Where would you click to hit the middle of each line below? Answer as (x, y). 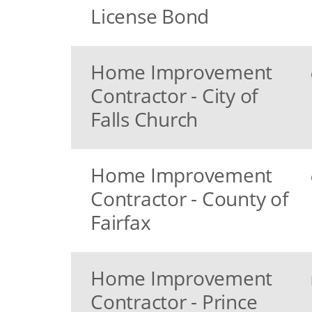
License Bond (150, 16)
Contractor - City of (174, 95)
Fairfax (121, 222)
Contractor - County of (189, 198)
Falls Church (144, 119)
